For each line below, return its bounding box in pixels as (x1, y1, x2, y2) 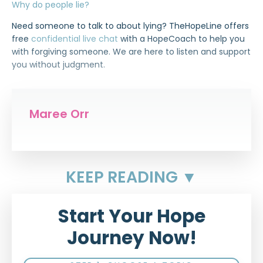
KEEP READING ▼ (66, 166, 197, 188)
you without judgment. (12, 58, 105, 70)
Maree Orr (29, 105, 89, 122)
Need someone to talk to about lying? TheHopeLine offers (12, 19, 249, 32)
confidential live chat (31, 32, 118, 45)
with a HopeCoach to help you (118, 32, 245, 45)
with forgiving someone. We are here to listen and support (12, 45, 251, 58)
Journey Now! (66, 224, 197, 251)
